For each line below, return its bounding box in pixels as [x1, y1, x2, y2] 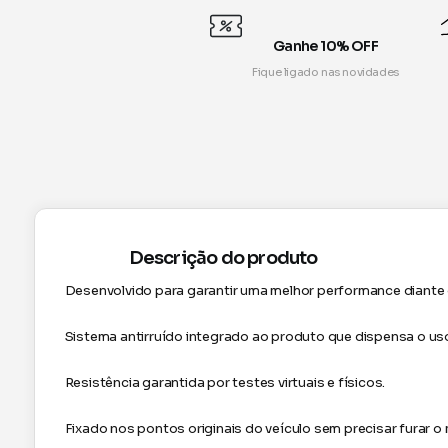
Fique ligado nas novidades [252, 64, 399, 79]
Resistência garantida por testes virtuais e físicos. [64, 373, 386, 391]
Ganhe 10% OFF [272, 36, 379, 55]
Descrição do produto [128, 246, 318, 269]
